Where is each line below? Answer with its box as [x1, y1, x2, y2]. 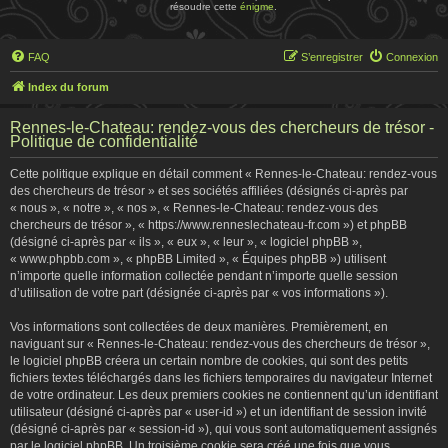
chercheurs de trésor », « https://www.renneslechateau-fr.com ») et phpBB [10, 218, 407, 232]
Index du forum [28, 81, 109, 93]
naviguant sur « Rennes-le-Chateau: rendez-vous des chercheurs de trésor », [10, 337, 430, 351]
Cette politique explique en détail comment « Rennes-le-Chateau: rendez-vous [10, 167, 437, 181]
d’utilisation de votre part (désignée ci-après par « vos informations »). [10, 286, 388, 300]
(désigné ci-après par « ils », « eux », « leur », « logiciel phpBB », [10, 235, 362, 249]
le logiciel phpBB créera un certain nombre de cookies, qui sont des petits [10, 354, 408, 368]
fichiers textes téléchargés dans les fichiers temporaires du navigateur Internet [10, 371, 432, 385]
